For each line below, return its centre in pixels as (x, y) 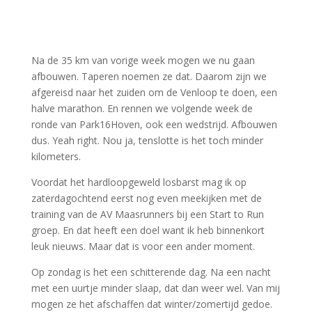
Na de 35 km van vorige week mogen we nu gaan (143, 60)
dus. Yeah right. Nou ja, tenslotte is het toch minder (147, 140)
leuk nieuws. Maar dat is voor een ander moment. (143, 246)
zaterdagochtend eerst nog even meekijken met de (146, 198)
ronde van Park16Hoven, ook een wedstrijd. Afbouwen (154, 124)
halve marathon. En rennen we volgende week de (142, 108)
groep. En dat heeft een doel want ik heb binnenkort (148, 230)
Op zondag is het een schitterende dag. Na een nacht (151, 272)
